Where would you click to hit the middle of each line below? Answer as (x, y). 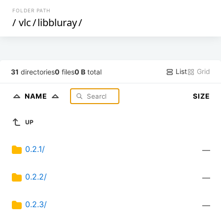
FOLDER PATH (32, 10)
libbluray (57, 22)
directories (37, 72)
